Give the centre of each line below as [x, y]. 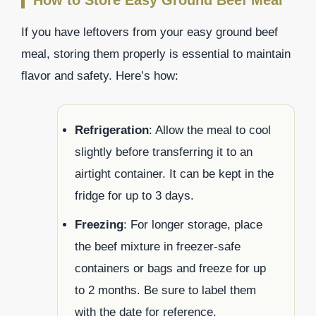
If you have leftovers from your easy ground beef [150, 32]
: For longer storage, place [193, 225]
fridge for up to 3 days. [134, 196]
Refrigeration [112, 130]
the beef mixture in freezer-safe [158, 247]
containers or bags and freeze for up [170, 269]
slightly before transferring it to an [164, 152]
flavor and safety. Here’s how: [100, 75]
